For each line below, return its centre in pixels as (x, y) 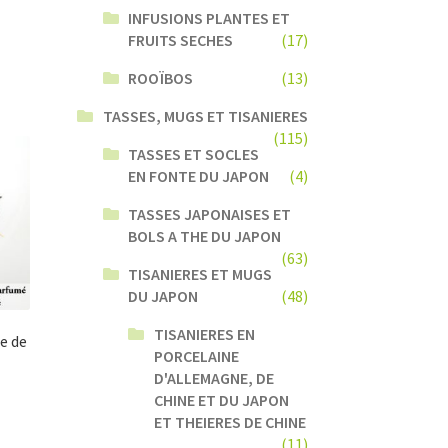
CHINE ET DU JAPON (222, 399)
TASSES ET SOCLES (194, 153)
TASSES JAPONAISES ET (210, 213)
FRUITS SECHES (181, 39)
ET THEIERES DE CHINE (230, 421)
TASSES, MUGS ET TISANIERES (205, 115)
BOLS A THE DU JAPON (205, 235)
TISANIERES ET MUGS (200, 273)
